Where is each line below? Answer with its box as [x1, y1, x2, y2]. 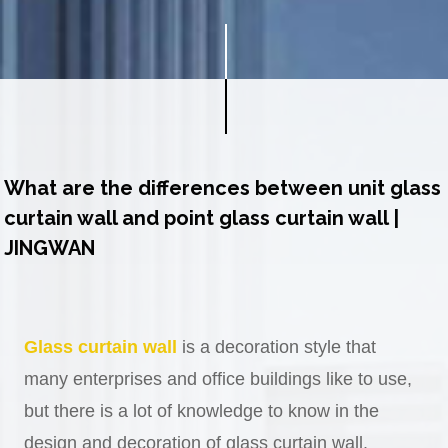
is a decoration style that [177, 336, 377, 357]
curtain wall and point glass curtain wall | [4, 205, 400, 230]
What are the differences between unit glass [4, 175, 442, 200]
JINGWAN [4, 235, 96, 260]
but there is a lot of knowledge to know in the [24, 400, 380, 421]
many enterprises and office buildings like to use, [24, 368, 413, 389]
